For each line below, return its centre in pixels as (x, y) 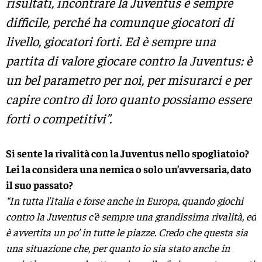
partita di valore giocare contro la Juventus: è (129, 61)
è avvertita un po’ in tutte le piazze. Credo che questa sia (127, 232)
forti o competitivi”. (59, 118)
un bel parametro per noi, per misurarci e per (128, 80)
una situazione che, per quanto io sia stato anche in (118, 247)
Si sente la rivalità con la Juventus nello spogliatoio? (127, 153)
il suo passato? (39, 184)
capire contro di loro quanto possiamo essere (129, 99)
